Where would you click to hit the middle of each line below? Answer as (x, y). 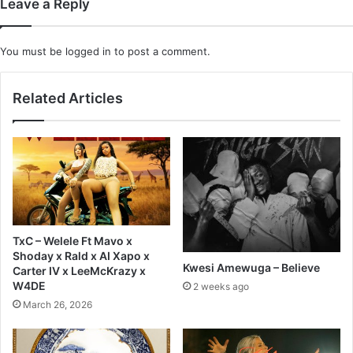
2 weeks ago (221, 287)
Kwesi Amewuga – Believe (251, 268)
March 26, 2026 (58, 305)
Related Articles (68, 98)
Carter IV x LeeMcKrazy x (79, 271)
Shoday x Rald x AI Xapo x (81, 256)
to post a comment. (161, 51)
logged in (88, 51)
